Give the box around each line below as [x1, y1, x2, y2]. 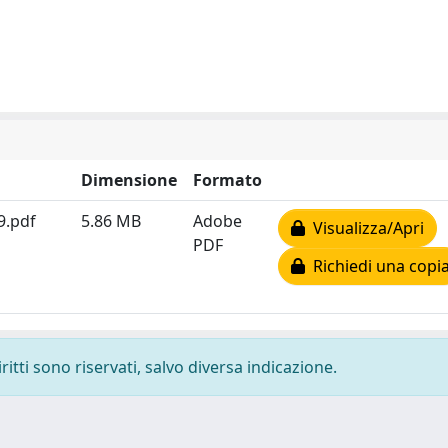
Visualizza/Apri [305, 216, 424, 239]
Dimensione [81, 168, 177, 191]
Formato [193, 168, 262, 191]
